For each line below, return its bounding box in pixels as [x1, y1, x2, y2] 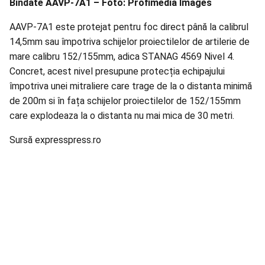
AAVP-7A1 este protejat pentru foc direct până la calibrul [9, 21, 248, 33]
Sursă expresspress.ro [9, 134, 101, 146]
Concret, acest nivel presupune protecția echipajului [9, 66, 225, 77]
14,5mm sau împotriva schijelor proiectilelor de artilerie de [9, 36, 250, 48]
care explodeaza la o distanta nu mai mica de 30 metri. [9, 110, 234, 122]
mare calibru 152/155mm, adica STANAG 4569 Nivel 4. [9, 51, 234, 63]
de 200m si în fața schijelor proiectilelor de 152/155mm [9, 95, 241, 107]
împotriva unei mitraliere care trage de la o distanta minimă [9, 80, 252, 92]
